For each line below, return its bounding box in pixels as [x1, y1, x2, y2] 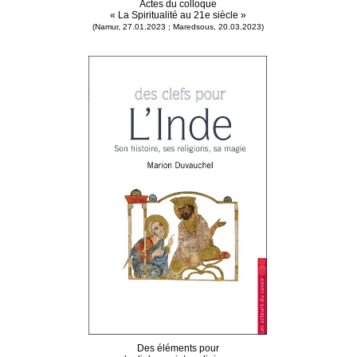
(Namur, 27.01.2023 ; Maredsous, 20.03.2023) [92, 22, 264, 31]
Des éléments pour [136, 343, 219, 354]
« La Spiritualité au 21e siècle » [109, 10, 246, 21]
